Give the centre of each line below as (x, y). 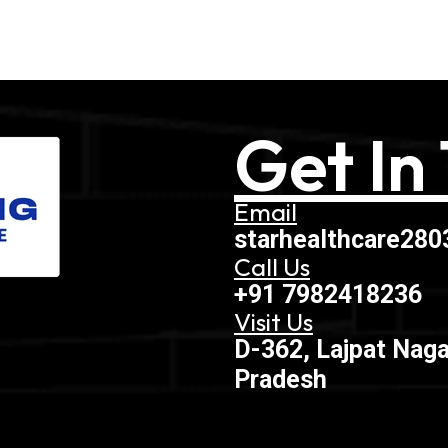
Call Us (272, 266)
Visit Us (273, 321)
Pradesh (280, 379)
